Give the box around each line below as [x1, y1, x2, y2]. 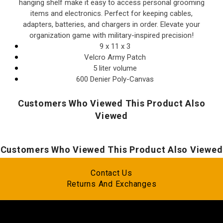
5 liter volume [93, 63, 137, 73]
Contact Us [91, 168, 132, 178]
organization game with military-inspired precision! [29, 30, 194, 40]
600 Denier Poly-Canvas [76, 74, 154, 84]
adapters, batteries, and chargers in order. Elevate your [23, 19, 200, 29]
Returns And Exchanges [66, 179, 157, 189]
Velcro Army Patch [84, 52, 146, 62]
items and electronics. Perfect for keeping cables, [30, 8, 193, 18]
